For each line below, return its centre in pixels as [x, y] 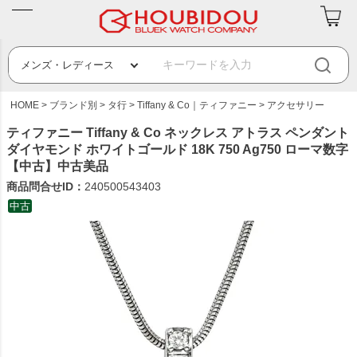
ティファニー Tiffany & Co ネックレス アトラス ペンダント [178, 133]
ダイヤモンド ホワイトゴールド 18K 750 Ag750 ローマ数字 [177, 149]
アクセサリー [296, 105]
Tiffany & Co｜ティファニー [197, 105]
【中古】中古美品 [57, 166]
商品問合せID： [45, 186]
